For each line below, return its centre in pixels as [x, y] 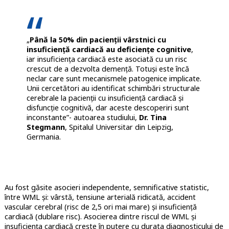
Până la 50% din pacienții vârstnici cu [98, 40]
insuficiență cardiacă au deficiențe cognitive [109, 50]
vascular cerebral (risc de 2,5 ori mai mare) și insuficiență [100, 207]
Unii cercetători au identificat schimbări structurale [113, 88]
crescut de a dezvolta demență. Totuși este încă [108, 69]
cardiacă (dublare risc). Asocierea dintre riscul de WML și [100, 217]
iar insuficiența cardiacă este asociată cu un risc [107, 59]
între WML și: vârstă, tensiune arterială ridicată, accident [100, 197]
